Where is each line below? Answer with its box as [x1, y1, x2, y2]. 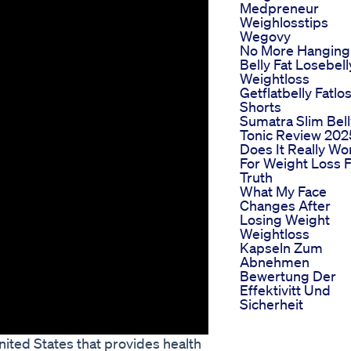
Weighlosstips [240, 13, 328, 31]
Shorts [240, 98, 281, 116]
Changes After [240, 197, 331, 215]
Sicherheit [240, 295, 303, 313]
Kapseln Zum [240, 239, 323, 257]
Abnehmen [240, 253, 309, 271]
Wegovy [240, 27, 291, 45]
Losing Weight [240, 211, 330, 229]
